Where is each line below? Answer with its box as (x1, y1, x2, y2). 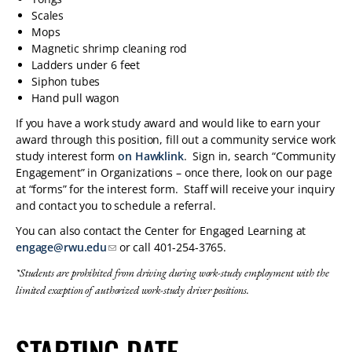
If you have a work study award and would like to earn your (16, 115, 321, 130)
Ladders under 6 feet (31, 57, 141, 72)
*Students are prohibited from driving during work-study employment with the (16, 266, 329, 280)
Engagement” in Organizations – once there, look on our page (16, 165, 332, 180)
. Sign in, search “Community (183, 148, 335, 163)
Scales (31, 8, 64, 23)
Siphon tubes (31, 74, 101, 89)
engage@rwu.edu (16, 240, 108, 255)
